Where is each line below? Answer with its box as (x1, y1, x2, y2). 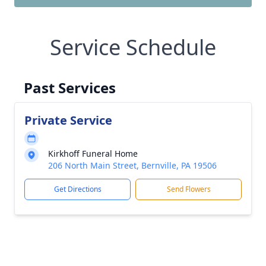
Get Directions (53, 184, 102, 194)
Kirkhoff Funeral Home (48, 148, 138, 159)
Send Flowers (166, 184, 211, 194)
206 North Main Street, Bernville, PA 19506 (48, 160, 217, 171)
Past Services (24, 78, 116, 97)
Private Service (24, 112, 112, 128)
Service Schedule (50, 33, 216, 62)
